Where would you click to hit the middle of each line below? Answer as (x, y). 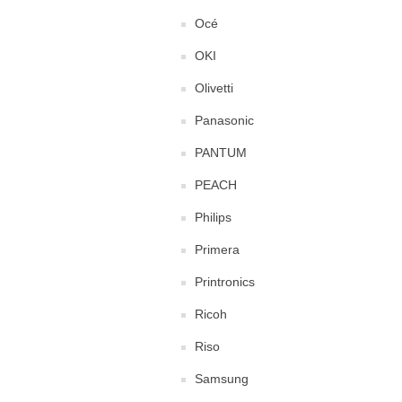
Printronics (225, 281)
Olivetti (214, 87)
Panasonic (224, 120)
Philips (213, 217)
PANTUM (221, 152)
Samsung (222, 378)
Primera (217, 249)
